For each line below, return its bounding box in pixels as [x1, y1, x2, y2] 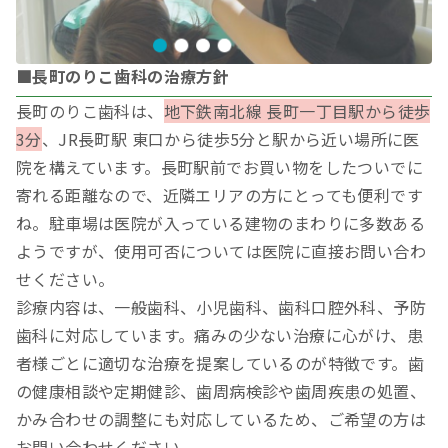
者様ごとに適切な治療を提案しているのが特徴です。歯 [16, 351, 424, 376]
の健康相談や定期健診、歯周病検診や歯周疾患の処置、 [16, 379, 426, 404]
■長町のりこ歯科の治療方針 [16, 64, 230, 89]
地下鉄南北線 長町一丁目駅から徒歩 [163, 99, 431, 124]
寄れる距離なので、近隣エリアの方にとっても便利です [16, 183, 423, 208]
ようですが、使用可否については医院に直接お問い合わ [16, 239, 426, 264]
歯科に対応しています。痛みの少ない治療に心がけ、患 [16, 323, 423, 348]
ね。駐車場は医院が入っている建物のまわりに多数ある [16, 211, 425, 236]
